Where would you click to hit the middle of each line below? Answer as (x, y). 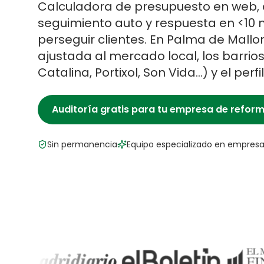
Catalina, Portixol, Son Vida (117, 72)
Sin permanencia (82, 144)
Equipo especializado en (177, 144)
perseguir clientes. (92, 39)
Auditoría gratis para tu (111, 109)
